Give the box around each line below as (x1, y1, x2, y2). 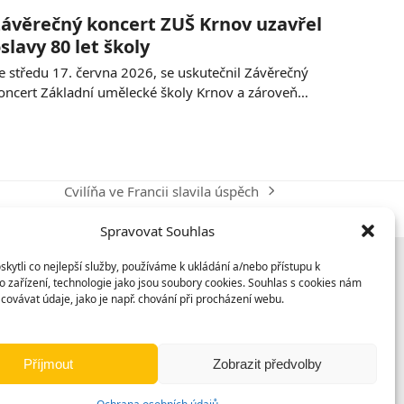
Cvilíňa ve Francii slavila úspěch (63, 181, 259, 200)
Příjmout (23, 355, 73, 372)
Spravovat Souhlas (100, 222, 216, 240)
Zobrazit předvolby (212, 355, 322, 372)
